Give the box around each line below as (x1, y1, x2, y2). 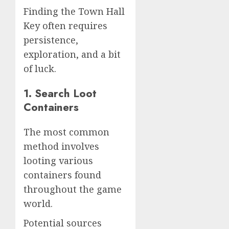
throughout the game (24, 182, 122, 195)
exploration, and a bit (24, 48, 121, 60)
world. (24, 197, 53, 210)
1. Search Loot (24, 85, 97, 101)
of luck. (24, 62, 56, 75)
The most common (24, 125, 109, 138)
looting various (24, 154, 93, 167)
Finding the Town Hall (24, 5, 125, 17)
